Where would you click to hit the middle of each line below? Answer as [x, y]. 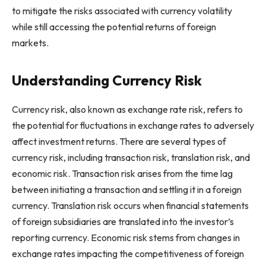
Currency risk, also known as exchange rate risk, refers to [127, 109]
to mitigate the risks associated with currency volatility [122, 10]
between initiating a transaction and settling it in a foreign [127, 189]
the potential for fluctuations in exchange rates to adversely [133, 125]
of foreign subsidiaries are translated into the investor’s [123, 221]
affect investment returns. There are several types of [119, 141]
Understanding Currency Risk [107, 80]
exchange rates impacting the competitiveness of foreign [128, 253]
